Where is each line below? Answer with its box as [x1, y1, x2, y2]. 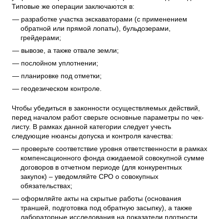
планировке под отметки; [21, 72, 102, 80]
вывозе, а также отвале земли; [21, 46, 119, 55]
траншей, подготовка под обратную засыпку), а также [21, 204, 193, 212]
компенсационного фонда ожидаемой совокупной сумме [21, 154, 205, 162]
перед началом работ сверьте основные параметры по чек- [12, 113, 204, 122]
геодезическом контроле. [21, 85, 102, 93]
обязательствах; [21, 182, 73, 190]
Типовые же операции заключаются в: [12, 2, 134, 11]
